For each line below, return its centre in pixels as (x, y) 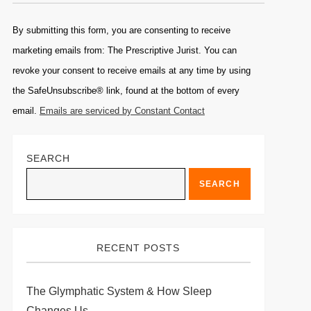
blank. (26, 142)
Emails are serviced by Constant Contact (122, 111)
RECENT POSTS (138, 248)
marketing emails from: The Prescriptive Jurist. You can (124, 50)
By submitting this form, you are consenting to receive (121, 30)
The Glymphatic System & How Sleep (119, 291)
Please (29, 64)
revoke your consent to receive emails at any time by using (131, 70)
